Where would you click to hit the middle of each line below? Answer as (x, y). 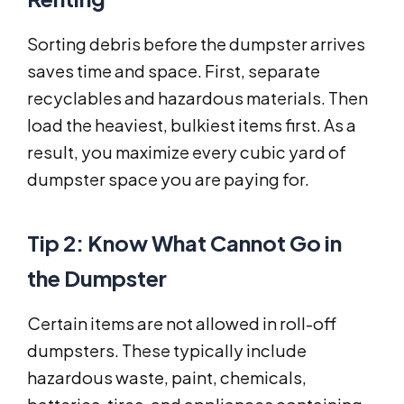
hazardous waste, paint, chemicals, (167, 378)
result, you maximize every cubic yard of (187, 152)
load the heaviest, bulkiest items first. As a (192, 125)
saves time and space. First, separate (174, 71)
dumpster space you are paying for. (168, 179)
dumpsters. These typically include (167, 351)
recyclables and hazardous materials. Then (197, 98)
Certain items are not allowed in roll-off (182, 324)
